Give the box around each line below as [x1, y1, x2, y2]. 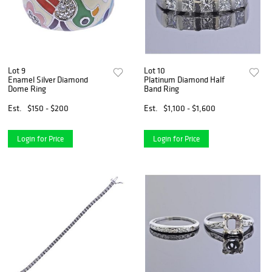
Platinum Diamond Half [144, 73, 225, 85]
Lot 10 [144, 64, 166, 76]
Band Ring [144, 83, 180, 94]
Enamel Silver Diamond [8, 73, 88, 85]
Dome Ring [8, 83, 46, 94]
